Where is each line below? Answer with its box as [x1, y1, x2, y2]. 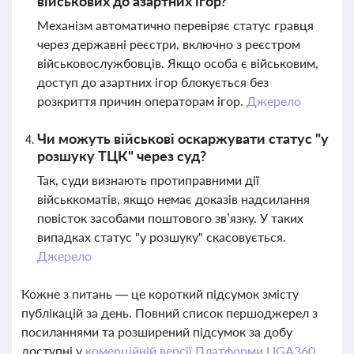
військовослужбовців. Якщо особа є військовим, [37, 55, 318, 70]
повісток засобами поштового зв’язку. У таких [37, 210, 303, 225]
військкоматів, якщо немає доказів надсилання [37, 191, 310, 206]
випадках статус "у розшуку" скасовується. [37, 229, 286, 244]
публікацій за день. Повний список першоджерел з [21, 305, 318, 320]
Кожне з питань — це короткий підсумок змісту [21, 286, 299, 301]
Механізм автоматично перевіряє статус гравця [37, 17, 314, 32]
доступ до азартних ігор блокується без [37, 74, 269, 89]
